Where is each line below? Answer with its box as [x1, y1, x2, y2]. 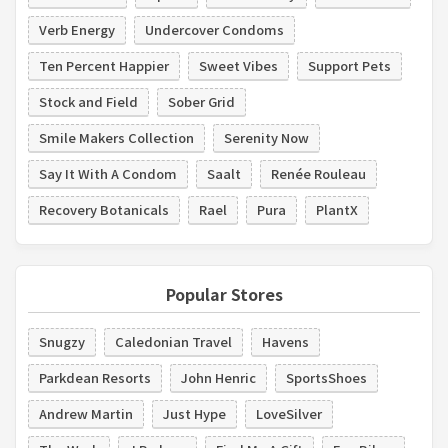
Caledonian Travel [115, 331, 232, 351]
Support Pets [308, 55, 391, 75]
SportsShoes [286, 367, 367, 387]
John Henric [181, 367, 256, 387]
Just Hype [163, 403, 226, 423]
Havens [262, 331, 309, 351]
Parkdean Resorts [39, 367, 151, 387]
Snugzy [39, 331, 85, 351]
